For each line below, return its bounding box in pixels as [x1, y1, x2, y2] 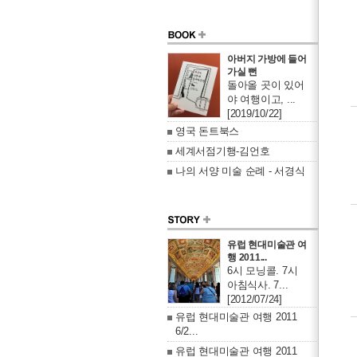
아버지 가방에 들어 [227, 53, 307, 65]
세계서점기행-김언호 [175, 145, 270, 157]
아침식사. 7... [227, 279, 288, 291]
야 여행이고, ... [227, 93, 296, 105]
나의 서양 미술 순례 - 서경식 [175, 165, 305, 177]
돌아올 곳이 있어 [227, 79, 304, 91]
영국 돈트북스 [175, 125, 240, 137]
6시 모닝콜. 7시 [227, 265, 298, 277]
